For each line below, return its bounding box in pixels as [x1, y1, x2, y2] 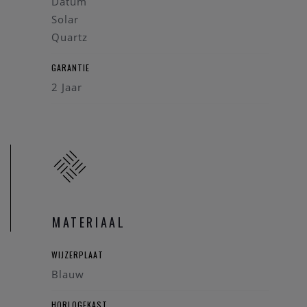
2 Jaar [51, 80, 82, 95]
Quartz [51, 30, 88, 45]
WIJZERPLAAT [51, 249, 103, 261]
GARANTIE [51, 62, 90, 74]
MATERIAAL [52, 213, 126, 232]
